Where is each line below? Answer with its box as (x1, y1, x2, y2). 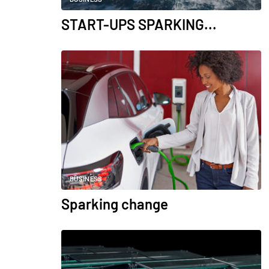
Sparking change (61, 195, 168, 213)
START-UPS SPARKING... (61, 16, 217, 34)
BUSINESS (70, 175, 103, 184)
